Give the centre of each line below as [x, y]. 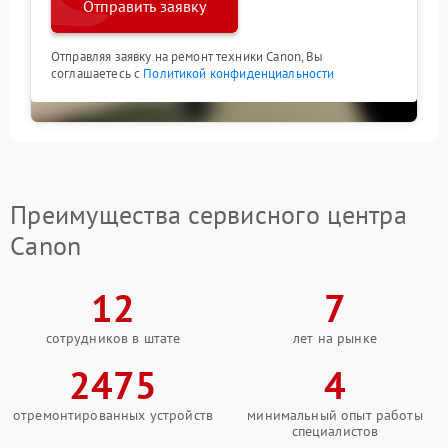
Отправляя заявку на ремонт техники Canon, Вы [187, 56]
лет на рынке [335, 337]
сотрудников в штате [113, 337]
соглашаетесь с [97, 73]
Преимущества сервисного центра [208, 214]
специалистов [335, 430]
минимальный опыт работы [335, 414]
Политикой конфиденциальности [239, 73]
